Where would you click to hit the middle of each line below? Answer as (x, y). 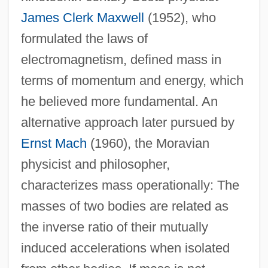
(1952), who (180, 17)
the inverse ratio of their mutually (114, 227)
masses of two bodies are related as (124, 206)
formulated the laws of (84, 38)
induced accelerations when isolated (125, 248)
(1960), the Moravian (148, 143)
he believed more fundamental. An (119, 101)
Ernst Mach (54, 143)
